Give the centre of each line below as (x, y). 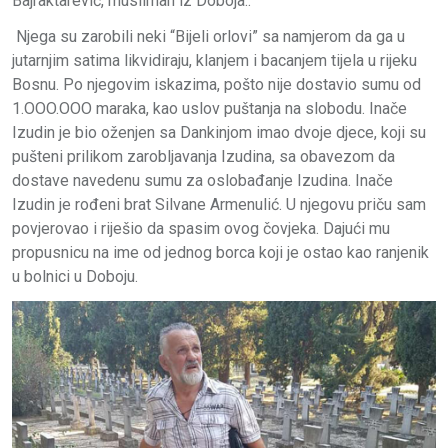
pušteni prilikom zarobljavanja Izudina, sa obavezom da (203, 156)
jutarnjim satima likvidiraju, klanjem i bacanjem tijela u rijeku (214, 60)
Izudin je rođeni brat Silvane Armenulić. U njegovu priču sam (219, 204)
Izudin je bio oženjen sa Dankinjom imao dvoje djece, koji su (219, 132)
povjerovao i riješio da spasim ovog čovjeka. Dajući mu (201, 228)
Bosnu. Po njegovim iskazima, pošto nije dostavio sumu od (216, 84)
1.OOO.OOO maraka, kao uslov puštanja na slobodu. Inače (209, 108)
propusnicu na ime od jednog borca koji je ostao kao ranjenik (220, 252)
